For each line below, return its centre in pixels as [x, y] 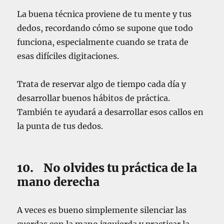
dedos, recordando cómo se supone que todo [105, 28]
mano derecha [58, 182]
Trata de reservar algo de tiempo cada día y [102, 84]
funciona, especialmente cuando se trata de [103, 42]
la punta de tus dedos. [60, 126]
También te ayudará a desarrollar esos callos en [110, 112]
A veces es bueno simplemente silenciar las [102, 210]
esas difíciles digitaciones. [68, 56]
